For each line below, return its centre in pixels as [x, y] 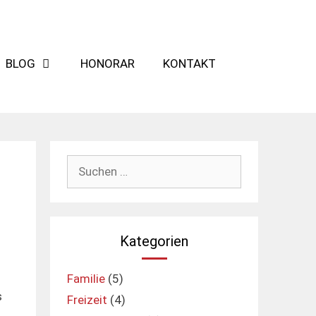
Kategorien [154, 241]
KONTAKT [189, 63]
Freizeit [87, 300]
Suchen [86, 163]
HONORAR [108, 63]
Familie [86, 279]
